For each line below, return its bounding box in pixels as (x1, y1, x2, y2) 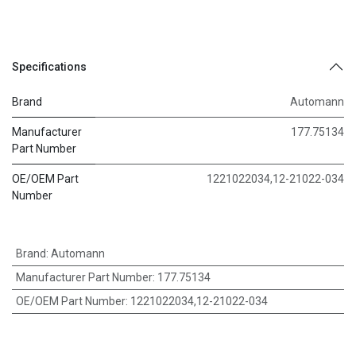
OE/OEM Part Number (15, 295, 126, 308)
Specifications (12, 60, 87, 73)
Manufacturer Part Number (15, 271, 153, 284)
